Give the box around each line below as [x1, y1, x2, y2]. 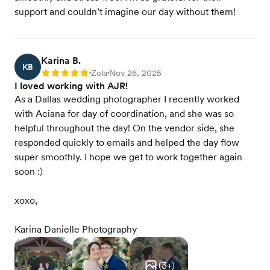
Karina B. [41, 55, 81, 66]
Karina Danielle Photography [14, 224, 137, 235]
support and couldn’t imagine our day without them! [14, 6, 236, 17]
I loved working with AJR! [14, 80, 128, 92]
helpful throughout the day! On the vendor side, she [14, 122, 234, 134]
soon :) [14, 166, 43, 177]
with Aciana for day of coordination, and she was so [14, 108, 234, 119]
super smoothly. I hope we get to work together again [14, 151, 242, 163]
